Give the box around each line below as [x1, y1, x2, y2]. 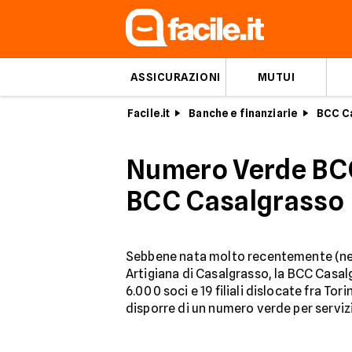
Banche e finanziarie [189, 107, 299, 119]
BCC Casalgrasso [126, 185, 345, 217]
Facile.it [127, 107, 170, 119]
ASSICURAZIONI [130, 71, 221, 83]
